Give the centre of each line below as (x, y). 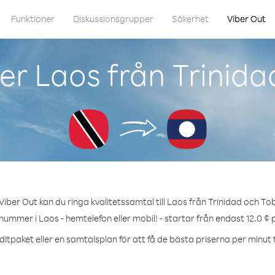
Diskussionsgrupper (113, 19)
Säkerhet (190, 19)
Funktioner (33, 19)
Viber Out (246, 19)
